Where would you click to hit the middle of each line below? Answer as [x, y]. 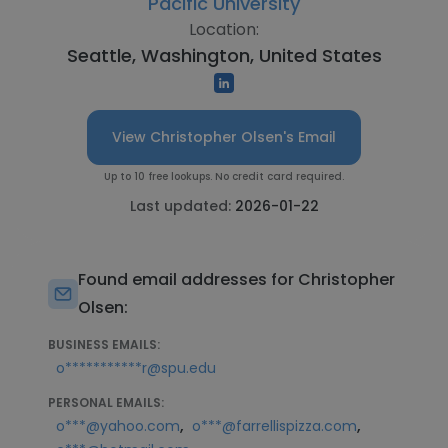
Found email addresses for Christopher [236, 279]
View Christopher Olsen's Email [224, 137]
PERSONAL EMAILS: [106, 402]
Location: [224, 29]
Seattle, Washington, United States [224, 55]
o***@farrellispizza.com [274, 426]
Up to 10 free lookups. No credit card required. [224, 176]
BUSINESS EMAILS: [104, 344]
